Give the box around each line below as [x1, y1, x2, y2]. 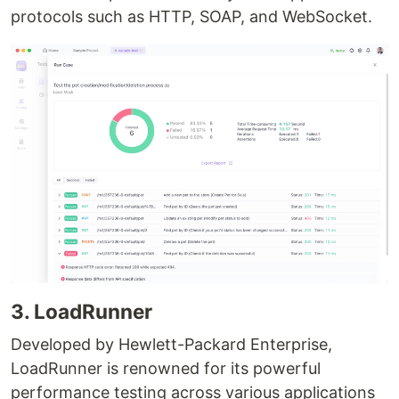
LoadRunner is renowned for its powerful [11, 359, 321, 379]
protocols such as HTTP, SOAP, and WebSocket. [11, 7, 372, 27]
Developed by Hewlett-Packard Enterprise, [11, 335, 332, 354]
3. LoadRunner [11, 299, 152, 324]
